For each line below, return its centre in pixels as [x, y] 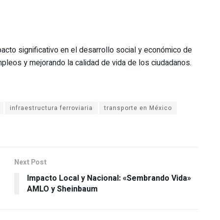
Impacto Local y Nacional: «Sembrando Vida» [109, 178]
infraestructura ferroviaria [51, 108]
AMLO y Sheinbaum [62, 189]
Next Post [30, 162]
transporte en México [138, 108]
